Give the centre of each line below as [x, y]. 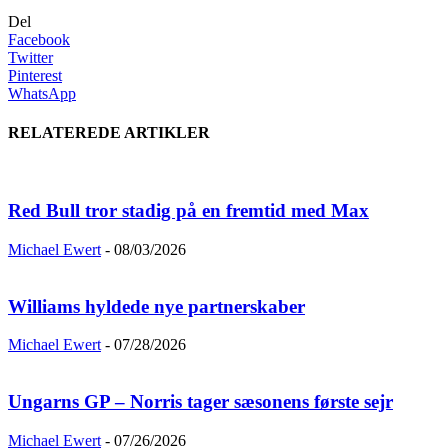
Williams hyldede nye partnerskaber [156, 306]
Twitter [30, 57]
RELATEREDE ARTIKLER [109, 133]
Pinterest [35, 75]
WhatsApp [42, 93]
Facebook [39, 39]
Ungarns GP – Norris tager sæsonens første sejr [200, 401]
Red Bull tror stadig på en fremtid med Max [188, 211]
